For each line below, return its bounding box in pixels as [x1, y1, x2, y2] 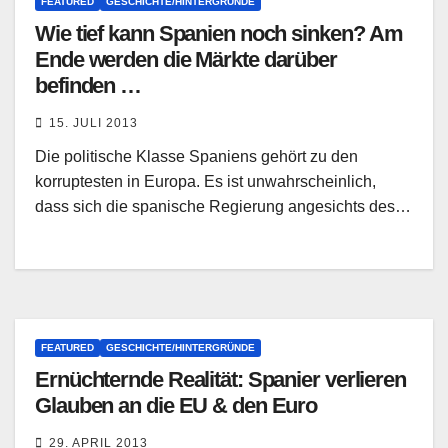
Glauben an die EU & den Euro [35, 393, 318, 419]
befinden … [35, 73, 141, 99]
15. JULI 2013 [49, 116, 138, 131]
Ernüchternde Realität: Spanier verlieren [35, 367, 406, 393]
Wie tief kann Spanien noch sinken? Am [35, 21, 404, 47]
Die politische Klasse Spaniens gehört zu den [35, 148, 358, 166]
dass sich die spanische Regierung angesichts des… [35, 198, 411, 216]
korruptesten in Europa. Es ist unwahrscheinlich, [35, 173, 376, 191]
